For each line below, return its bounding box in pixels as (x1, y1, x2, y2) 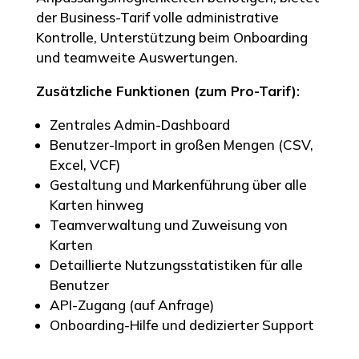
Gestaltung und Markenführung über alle (49, 175, 307, 193)
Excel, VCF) (49, 155, 120, 173)
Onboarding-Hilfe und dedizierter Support (49, 316, 314, 333)
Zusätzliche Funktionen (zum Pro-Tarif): (35, 82, 300, 99)
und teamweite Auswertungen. (35, 48, 238, 66)
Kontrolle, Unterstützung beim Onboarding (35, 28, 308, 46)
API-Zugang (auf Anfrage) (49, 296, 214, 313)
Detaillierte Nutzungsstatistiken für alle (49, 256, 303, 273)
